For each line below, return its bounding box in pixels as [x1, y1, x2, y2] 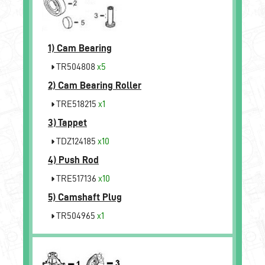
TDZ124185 [54, 135, 98, 146]
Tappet [58, 117, 87, 128]
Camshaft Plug [58, 191, 122, 202]
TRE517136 [54, 173, 98, 183]
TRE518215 [54, 98, 98, 109]
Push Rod [59, 154, 99, 165]
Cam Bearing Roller [58, 79, 141, 91]
